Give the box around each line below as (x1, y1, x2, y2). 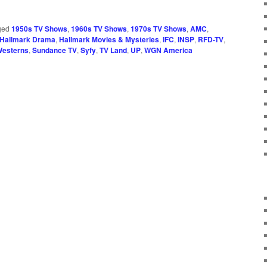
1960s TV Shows (71, 23, 127, 35)
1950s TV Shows (11, 23, 67, 35)
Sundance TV (32, 45, 77, 56)
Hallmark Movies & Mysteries (59, 34, 159, 45)
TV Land (100, 45, 127, 56)
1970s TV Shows (131, 23, 187, 35)
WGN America (144, 45, 193, 56)
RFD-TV (198, 34, 223, 45)
